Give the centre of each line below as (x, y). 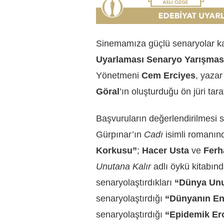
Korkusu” (116, 151)
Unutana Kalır (123, 167)
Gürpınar (114, 135)
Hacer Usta (165, 151)
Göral (108, 91)
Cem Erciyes (168, 75)
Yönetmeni (119, 75)
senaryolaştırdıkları (135, 183)
